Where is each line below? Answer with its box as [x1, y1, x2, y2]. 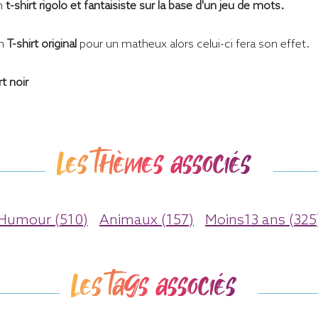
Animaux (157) [99, 212, 194, 230]
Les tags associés [71, 268, 236, 305]
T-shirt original [7, 38, 77, 52]
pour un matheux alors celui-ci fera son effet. [77, 38, 309, 52]
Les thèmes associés [56, 146, 251, 183]
